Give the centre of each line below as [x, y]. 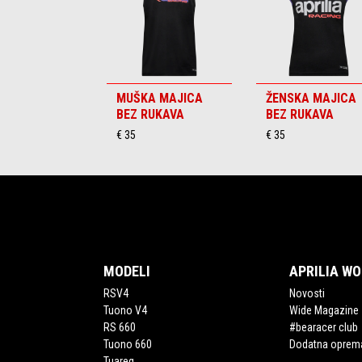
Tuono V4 [125, 311]
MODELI [126, 271]
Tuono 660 [127, 345]
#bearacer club [324, 328]
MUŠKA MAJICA [160, 98]
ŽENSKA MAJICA [311, 98]
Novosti [307, 294]
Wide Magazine [324, 311]
